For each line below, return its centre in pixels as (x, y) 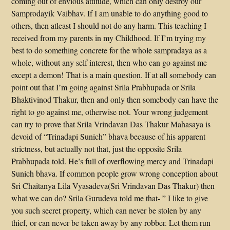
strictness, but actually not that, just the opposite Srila (97, 149)
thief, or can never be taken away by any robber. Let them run (111, 223)
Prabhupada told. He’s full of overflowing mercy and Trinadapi (113, 161)
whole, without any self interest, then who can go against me (109, 62)
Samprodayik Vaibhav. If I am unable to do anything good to (110, 13)
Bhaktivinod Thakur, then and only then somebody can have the (115, 99)
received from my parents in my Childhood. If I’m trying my (109, 38)
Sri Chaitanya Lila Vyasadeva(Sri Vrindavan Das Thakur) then (113, 186)
